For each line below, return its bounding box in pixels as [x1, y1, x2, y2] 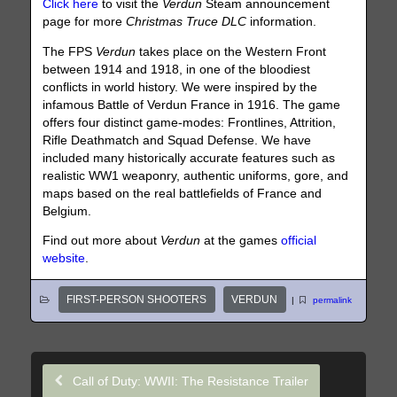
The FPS [43, 44, 97, 58]
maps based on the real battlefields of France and [43, 186, 323, 200]
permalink [312, 294, 352, 305]
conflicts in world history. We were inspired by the [43, 80, 318, 94]
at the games [200, 234, 282, 248]
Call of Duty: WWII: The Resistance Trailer [68, 373, 308, 388]
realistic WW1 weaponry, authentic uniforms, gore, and [43, 168, 349, 183]
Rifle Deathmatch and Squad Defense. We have [43, 133, 312, 147]
